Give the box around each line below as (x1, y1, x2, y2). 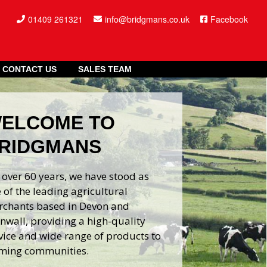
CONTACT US (2, 64, 57, 74)
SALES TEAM (77, 64, 132, 74)
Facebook (210, 13, 248, 26)
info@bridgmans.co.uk (105, 13, 190, 26)
